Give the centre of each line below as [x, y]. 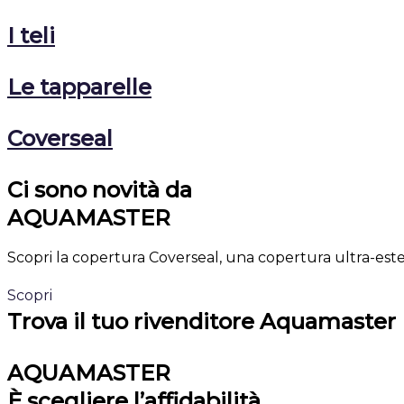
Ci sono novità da [100, 190]
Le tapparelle [79, 87]
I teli [31, 36]
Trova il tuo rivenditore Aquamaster [202, 322]
